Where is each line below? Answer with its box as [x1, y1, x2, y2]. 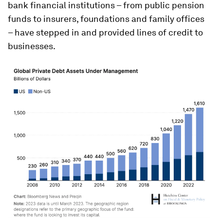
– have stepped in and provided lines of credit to [8, 27, 203, 37]
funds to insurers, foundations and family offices [8, 13, 204, 24]
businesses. [8, 40, 55, 51]
